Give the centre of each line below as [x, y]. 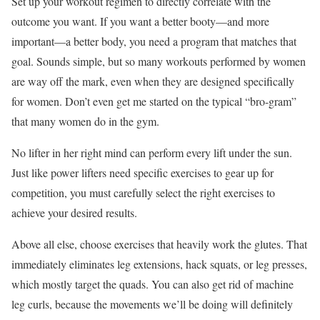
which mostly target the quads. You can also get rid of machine [152, 284]
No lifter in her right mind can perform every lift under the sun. [152, 153]
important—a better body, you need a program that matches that [154, 41]
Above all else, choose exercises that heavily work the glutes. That [159, 244]
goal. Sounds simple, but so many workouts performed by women [159, 61]
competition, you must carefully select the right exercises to [143, 193]
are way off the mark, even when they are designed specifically [153, 81]
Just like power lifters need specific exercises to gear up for [142, 173]
